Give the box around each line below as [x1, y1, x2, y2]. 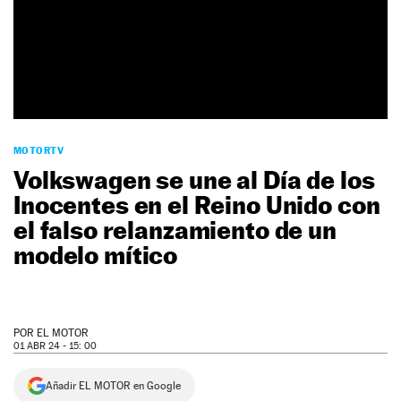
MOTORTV [13, 144, 64, 158]
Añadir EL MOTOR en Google [46, 380, 181, 393]
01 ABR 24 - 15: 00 [13, 340, 97, 353]
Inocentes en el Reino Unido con [13, 190, 380, 220]
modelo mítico [13, 240, 178, 270]
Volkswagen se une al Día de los [13, 165, 375, 195]
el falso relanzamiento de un [13, 215, 337, 245]
